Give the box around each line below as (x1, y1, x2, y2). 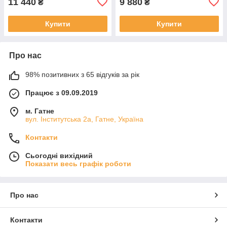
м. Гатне (25, 106, 54, 115)
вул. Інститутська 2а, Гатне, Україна (25, 115, 143, 123)
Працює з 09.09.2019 (25, 88, 98, 97)
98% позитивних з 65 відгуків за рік (25, 70, 139, 79)
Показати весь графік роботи (25, 159, 131, 168)
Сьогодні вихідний (25, 151, 93, 160)
